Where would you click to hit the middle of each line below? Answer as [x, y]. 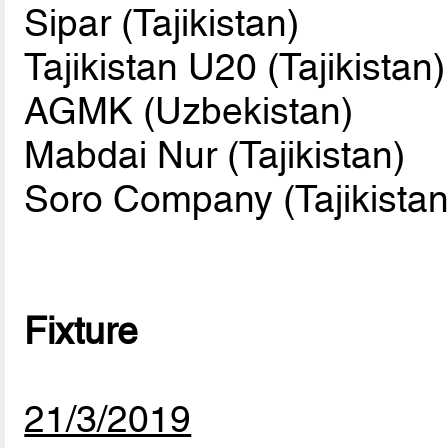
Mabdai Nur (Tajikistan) [215, 154]
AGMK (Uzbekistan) [189, 110]
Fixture [81, 330]
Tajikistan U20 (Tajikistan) [235, 66]
